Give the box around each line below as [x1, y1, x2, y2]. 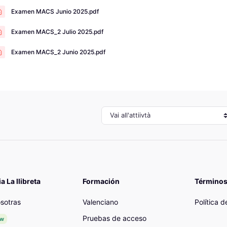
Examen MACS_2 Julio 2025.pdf [11, 28, 103, 35]
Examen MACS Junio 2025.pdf [11, 8, 99, 15]
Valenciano [83, 198, 118, 207]
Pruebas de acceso [83, 213, 146, 222]
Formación [83, 177, 120, 186]
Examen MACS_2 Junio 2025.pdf [11, 48, 105, 56]
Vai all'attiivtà [101, 109, 152, 120]
